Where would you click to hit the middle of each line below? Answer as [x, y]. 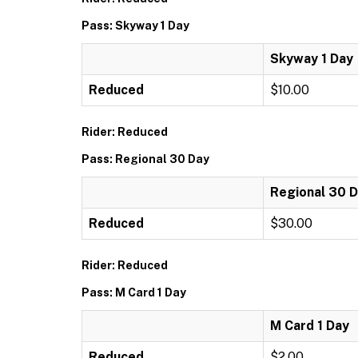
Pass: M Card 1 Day [134, 292]
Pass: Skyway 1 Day [135, 26]
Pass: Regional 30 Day [145, 159]
